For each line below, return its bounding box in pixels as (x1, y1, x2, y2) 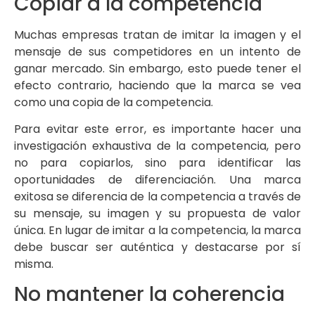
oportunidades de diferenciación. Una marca (14, 171, 301, 188)
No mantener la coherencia (14, 281, 285, 309)
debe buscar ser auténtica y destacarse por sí (14, 238, 301, 255)
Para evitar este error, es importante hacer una (14, 120, 301, 137)
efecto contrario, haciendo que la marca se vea (14, 77, 301, 94)
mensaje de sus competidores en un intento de (14, 43, 301, 60)
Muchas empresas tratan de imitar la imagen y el (14, 26, 301, 43)
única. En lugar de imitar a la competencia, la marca (14, 221, 301, 238)
